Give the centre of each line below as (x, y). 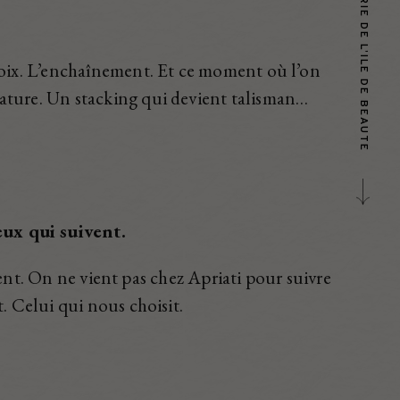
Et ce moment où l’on (239, 71)
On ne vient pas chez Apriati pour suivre (179, 277)
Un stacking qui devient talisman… (178, 98)
